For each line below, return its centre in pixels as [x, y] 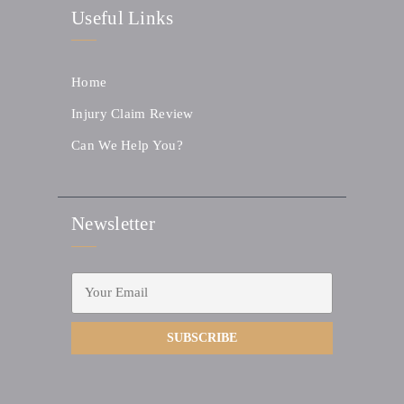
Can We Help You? [127, 145]
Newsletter [113, 224]
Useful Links [123, 18]
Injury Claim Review [133, 113]
